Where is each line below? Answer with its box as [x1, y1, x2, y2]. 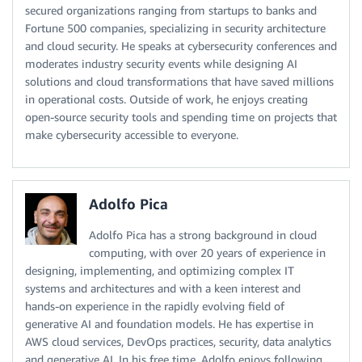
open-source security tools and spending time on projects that [25, 109, 337, 124]
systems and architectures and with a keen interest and [25, 280, 301, 295]
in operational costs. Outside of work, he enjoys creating [25, 91, 308, 106]
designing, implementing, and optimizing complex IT [25, 263, 294, 277]
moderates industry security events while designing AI [25, 56, 297, 70]
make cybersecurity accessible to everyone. [25, 127, 238, 141]
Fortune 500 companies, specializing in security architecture [25, 20, 326, 35]
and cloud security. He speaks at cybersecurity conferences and [25, 38, 337, 53]
